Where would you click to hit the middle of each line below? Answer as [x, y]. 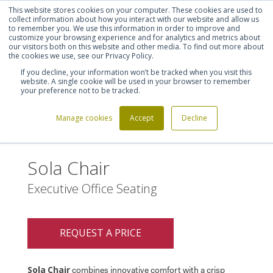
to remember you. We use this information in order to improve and [124, 28]
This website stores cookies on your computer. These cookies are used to [136, 10]
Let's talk [111, 12]
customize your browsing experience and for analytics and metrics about [134, 37]
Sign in [175, 12]
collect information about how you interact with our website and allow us [134, 19]
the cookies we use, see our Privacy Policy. [81, 56]
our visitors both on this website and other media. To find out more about [136, 47]
